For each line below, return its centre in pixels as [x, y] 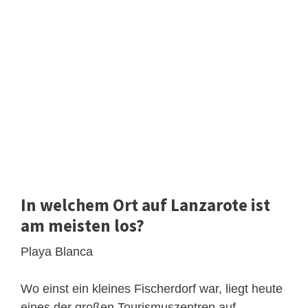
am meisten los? [82, 225]
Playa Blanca [57, 251]
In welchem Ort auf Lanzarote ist [145, 205]
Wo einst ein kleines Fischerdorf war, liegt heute [152, 288]
